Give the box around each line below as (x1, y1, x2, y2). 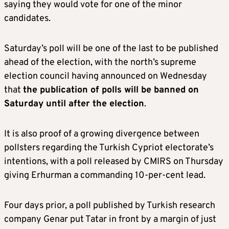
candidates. (4, 12, 51, 25)
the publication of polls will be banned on (23, 84, 199, 96)
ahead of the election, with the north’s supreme (4, 56, 196, 68)
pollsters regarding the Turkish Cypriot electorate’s (4, 142, 214, 154)
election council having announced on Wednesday (4, 70, 207, 82)
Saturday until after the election (4, 98, 144, 110)
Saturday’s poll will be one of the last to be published (4, 42, 218, 55)
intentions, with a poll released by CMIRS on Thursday (4, 155, 223, 168)
